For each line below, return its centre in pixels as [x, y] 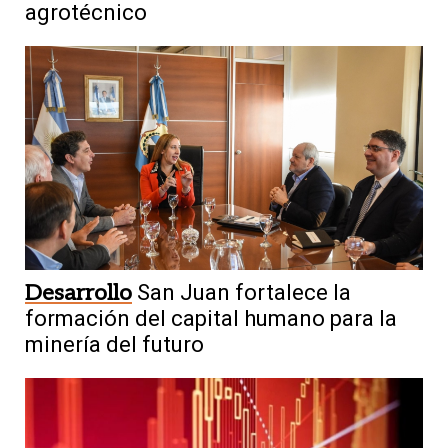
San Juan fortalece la [244, 292]
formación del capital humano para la [211, 318]
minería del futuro [114, 344]
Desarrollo [78, 292]
